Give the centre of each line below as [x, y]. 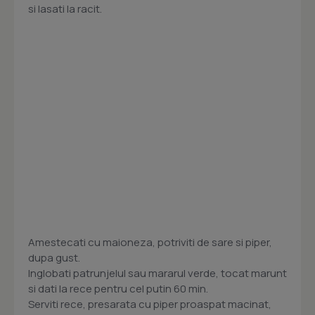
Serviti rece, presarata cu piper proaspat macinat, [150, 304]
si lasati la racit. [65, 9]
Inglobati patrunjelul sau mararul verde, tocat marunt [157, 274]
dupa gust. [54, 258]
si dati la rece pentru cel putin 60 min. [118, 289]
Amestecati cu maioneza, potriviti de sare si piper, [150, 243]
